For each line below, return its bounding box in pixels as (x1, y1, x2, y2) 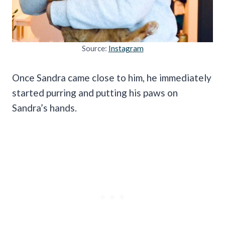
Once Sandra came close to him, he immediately (12, 71, 211, 83)
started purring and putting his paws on (12, 86, 178, 98)
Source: (81, 43, 108, 53)
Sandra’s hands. (12, 101, 79, 114)
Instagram (108, 43, 144, 53)
